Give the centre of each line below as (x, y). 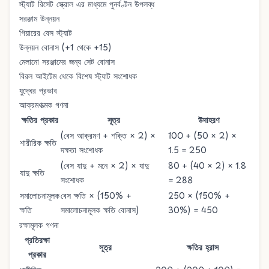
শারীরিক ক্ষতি (38, 143)
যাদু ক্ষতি (32, 173)
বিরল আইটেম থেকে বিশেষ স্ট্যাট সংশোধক (78, 76)
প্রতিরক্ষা (37, 240)
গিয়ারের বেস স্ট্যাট (46, 33)
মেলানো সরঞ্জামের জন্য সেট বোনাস (67, 62)
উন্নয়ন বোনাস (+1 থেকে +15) (65, 47)
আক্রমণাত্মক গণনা (44, 105)
